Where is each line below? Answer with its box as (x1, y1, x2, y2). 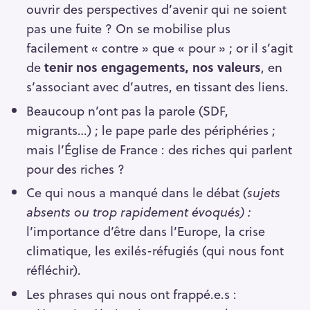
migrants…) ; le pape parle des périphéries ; (26, 120, 275, 139)
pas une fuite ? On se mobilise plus (26, 18, 230, 37)
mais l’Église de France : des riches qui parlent (26, 139, 292, 158)
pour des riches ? (26, 158, 125, 178)
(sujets (242, 183, 280, 202)
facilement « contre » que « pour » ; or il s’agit (26, 37, 293, 57)
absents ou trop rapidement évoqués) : (26, 202, 251, 221)
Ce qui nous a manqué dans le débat (26, 183, 243, 202)
